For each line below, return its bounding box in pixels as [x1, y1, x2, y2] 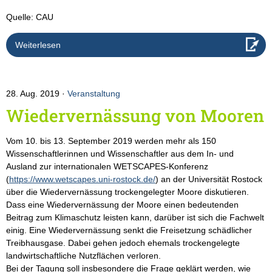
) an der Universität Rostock [155, 174, 262, 185]
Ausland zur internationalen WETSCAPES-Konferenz [6, 161, 208, 172]
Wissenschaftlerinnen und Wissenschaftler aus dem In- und [6, 149, 234, 159]
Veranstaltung [67, 89, 120, 99]
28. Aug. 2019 [6, 89, 62, 99]
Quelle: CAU [6, 12, 53, 22]
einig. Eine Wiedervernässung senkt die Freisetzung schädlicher [6, 225, 252, 236]
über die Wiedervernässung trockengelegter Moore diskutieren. [6, 187, 249, 197]
